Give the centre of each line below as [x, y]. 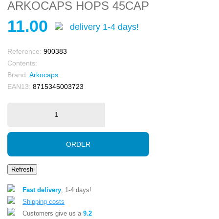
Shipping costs [44, 201]
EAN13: [19, 86]
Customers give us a [53, 213]
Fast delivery [42, 190]
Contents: [22, 63]
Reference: [24, 51]
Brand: [18, 75]
